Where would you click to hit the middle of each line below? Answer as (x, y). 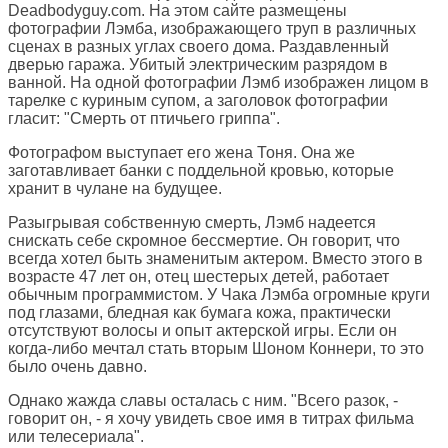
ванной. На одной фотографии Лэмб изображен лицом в (218, 83)
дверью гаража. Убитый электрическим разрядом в (198, 65)
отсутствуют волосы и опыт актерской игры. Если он (202, 331)
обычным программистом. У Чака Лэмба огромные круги (219, 295)
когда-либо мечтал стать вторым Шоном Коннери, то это (216, 349)
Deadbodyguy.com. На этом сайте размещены (177, 11)
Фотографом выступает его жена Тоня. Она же (181, 153)
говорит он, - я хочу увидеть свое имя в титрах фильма (211, 419)
